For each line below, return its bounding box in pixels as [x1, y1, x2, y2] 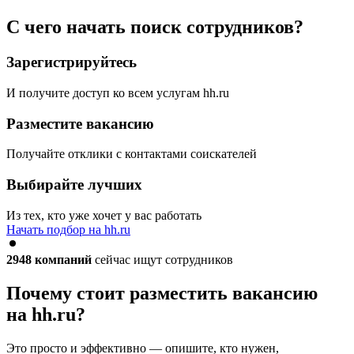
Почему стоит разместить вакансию [6, 282, 318, 303]
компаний [35, 252, 92, 266]
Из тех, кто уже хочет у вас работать [6, 208, 201, 222]
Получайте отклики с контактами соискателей [6, 147, 257, 161]
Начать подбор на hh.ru [6, 222, 130, 236]
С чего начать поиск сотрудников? [6, 17, 303, 38]
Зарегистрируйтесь [6, 54, 137, 71]
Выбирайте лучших [6, 176, 142, 194]
